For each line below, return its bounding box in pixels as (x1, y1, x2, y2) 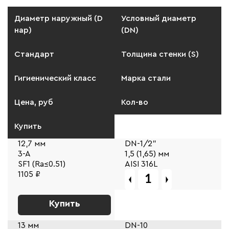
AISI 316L (125, 160, 157, 168)
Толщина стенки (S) (121, 50, 199, 58)
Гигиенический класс (14, 74, 96, 82)
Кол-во (121, 98, 148, 106)
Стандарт (14, 50, 54, 58)
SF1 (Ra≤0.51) (18, 160, 65, 168)
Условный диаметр (121, 14, 196, 22)
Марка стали (121, 74, 171, 82)
